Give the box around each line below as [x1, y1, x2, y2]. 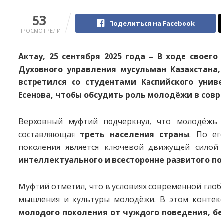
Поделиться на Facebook [109, 19, 195, 28]
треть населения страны [80, 129, 190, 140]
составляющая [18, 129, 80, 140]
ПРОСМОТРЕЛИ [18, 27, 61, 35]
